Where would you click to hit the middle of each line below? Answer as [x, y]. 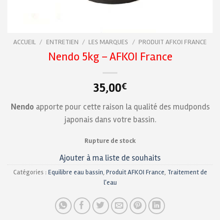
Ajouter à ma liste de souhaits [110, 158]
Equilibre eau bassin [75, 173]
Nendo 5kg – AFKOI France [110, 56]
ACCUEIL [25, 42]
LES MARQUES [109, 42]
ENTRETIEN [62, 42]
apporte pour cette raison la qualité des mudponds [122, 107]
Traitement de [187, 173]
